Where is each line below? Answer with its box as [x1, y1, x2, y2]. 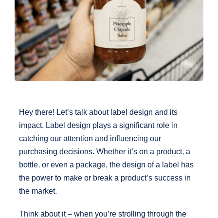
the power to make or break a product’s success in [18, 173, 191, 182]
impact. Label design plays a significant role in [18, 121, 178, 129]
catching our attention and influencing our [18, 134, 161, 143]
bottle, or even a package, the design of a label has [18, 160, 194, 169]
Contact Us [87, 92, 131, 104]
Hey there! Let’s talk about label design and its [18, 108, 178, 116]
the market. [18, 186, 57, 195]
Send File [91, 60, 127, 72]
